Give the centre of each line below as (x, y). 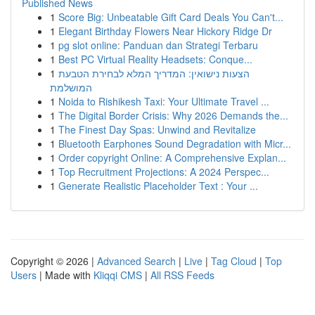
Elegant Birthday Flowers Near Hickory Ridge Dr (165, 31)
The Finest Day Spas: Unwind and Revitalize (157, 129)
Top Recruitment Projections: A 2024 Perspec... (164, 172)
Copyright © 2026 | (54, 261)
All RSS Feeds (182, 275)
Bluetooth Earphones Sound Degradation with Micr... (175, 143)
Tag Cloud (234, 261)
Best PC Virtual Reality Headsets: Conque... (155, 59)
